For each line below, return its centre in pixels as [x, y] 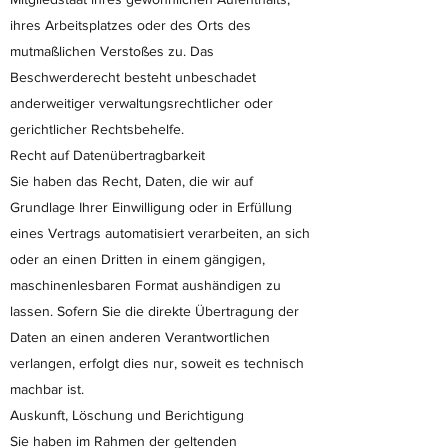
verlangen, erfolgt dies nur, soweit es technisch [157, 363]
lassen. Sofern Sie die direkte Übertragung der [154, 311]
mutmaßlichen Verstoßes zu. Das [112, 51]
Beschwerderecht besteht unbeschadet [133, 77]
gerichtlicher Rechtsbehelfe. [97, 129]
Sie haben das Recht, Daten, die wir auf [131, 181]
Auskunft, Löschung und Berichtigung [127, 415]
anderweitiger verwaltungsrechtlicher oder [141, 103]
